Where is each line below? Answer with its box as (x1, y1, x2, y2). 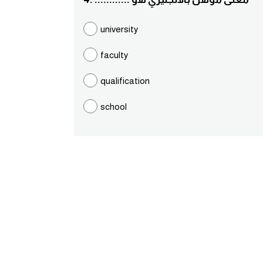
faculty (100, 50, 128, 60)
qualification (100, 76, 150, 86)
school (100, 102, 127, 112)
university (100, 24, 138, 34)
